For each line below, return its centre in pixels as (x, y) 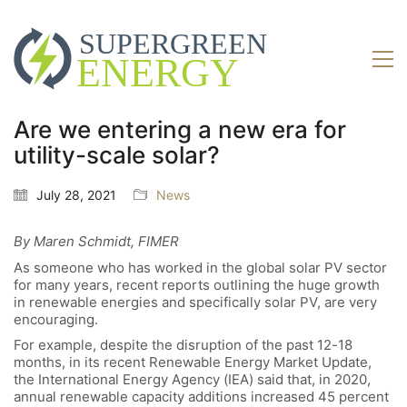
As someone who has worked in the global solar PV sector (200, 267)
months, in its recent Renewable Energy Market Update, (193, 362)
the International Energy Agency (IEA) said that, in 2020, (192, 380)
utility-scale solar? (117, 155)
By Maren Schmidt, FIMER (96, 242)
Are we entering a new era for (180, 130)
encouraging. (56, 319)
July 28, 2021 (76, 195)
